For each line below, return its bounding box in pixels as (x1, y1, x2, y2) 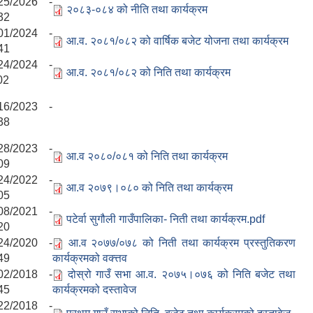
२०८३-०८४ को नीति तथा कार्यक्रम (66, 3, 208, 16)
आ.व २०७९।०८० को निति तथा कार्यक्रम (66, 182, 233, 194)
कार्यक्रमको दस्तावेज (52, 284, 136, 296)
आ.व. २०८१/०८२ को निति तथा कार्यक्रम (66, 66, 231, 79)
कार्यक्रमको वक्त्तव (52, 252, 127, 265)
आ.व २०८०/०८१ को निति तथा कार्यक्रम (66, 150, 228, 163)
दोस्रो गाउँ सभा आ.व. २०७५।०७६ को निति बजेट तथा (68, 268, 296, 281)
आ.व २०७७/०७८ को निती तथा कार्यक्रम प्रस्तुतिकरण (68, 237, 296, 249)
